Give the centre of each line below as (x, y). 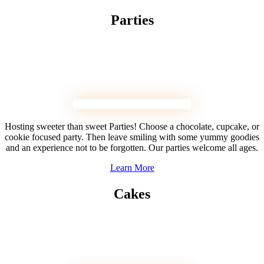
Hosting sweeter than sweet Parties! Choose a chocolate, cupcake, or (132, 126)
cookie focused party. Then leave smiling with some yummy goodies (132, 137)
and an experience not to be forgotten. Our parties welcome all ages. (132, 148)
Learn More (132, 168)
